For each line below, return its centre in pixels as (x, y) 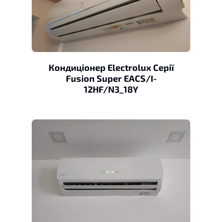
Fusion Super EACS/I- (111, 78)
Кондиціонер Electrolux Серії (111, 67)
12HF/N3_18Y (111, 89)
